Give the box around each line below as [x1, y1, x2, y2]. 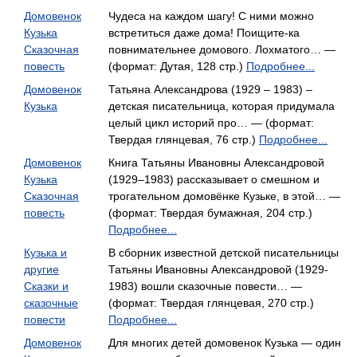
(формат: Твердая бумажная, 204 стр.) [108, 206, 312, 219]
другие [24, 263, 59, 276]
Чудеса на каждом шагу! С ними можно [108, 10, 314, 22]
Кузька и [24, 246, 67, 259]
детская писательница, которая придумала [108, 100, 335, 112]
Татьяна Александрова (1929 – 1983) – [108, 83, 312, 96]
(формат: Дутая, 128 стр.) [108, 60, 246, 73]
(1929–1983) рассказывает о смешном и [108, 173, 320, 186]
